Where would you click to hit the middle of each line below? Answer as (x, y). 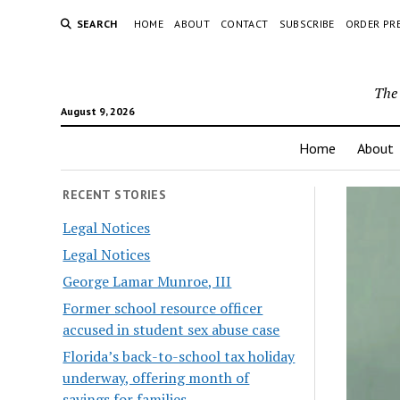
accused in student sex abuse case (171, 329)
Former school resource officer (163, 308)
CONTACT (244, 24)
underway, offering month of (156, 377)
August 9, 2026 (97, 111)
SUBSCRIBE (307, 24)
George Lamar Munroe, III (147, 281)
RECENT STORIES (115, 195)
